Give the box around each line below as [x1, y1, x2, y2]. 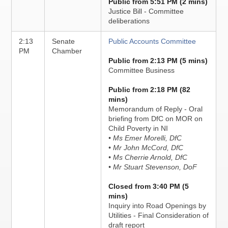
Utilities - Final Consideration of [108, 211, 209, 219]
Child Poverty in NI [108, 124, 168, 132]
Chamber [52, 47, 82, 55]
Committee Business [108, 66, 175, 74]
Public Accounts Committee [108, 37, 196, 45]
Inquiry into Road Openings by [108, 202, 207, 210]
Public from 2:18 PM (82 [108, 85, 191, 94]
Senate [52, 37, 75, 45]
